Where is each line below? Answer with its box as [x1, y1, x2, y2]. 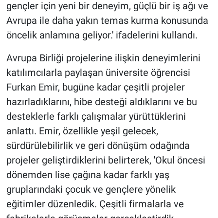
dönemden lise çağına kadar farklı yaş [6, 168, 169, 181]
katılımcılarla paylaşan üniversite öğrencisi [6, 66, 190, 78]
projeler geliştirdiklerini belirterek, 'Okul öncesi [6, 154, 205, 166]
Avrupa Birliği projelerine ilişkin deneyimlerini [6, 52, 200, 64]
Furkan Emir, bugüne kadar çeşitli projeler [6, 81, 185, 93]
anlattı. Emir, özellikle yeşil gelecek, [6, 125, 158, 137]
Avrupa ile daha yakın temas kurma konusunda [6, 14, 208, 26]
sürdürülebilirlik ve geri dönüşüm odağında [6, 139, 190, 151]
